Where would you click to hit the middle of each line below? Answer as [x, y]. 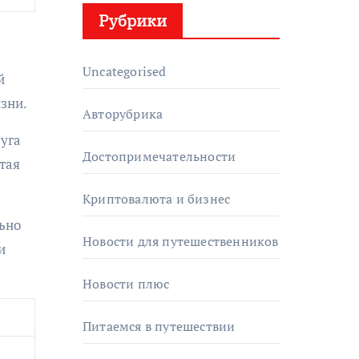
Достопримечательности [159, 156]
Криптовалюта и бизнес [157, 199]
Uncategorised [125, 71]
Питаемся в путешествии [159, 326]
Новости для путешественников [181, 241]
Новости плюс [126, 284]
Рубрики [133, 20]
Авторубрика [123, 114]
